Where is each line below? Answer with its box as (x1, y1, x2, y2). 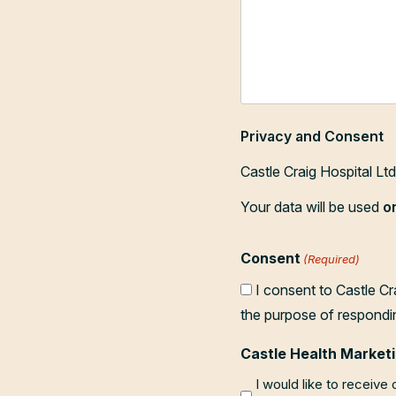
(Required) (303, 252, 361, 267)
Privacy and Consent (240, 127, 384, 146)
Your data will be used (240, 198, 383, 217)
